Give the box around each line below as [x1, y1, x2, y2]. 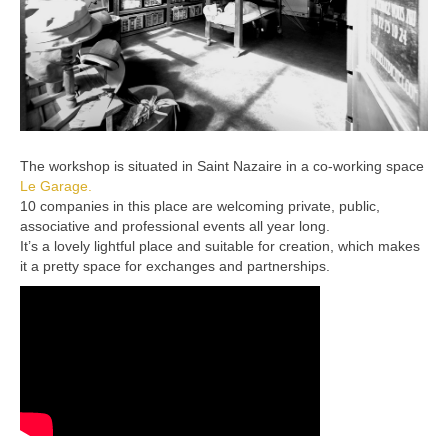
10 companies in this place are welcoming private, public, [20, 197, 380, 214]
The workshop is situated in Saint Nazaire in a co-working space [20, 157, 424, 174]
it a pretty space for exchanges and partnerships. [20, 257, 330, 274]
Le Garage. [20, 177, 92, 194]
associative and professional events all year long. [20, 217, 330, 234]
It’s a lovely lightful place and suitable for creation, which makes [20, 237, 420, 254]
